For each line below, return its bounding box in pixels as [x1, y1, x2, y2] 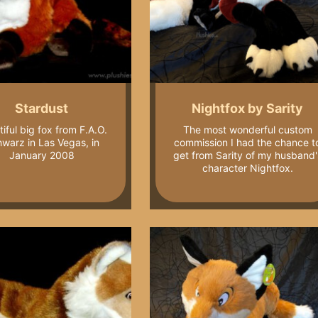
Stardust [15, 100, 69, 116]
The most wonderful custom [182, 124, 312, 136]
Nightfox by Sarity [192, 100, 304, 116]
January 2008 [9, 149, 75, 162]
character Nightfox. [202, 162, 293, 175]
